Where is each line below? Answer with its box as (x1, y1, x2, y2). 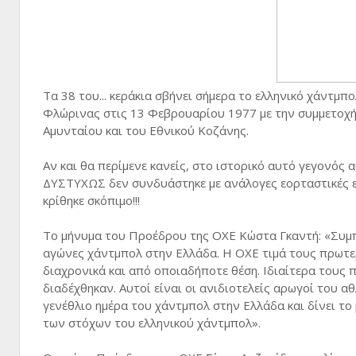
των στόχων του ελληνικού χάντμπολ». (43, 315, 261, 331)
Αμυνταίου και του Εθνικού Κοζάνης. (43, 122, 249, 138)
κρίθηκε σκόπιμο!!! (43, 192, 140, 208)
